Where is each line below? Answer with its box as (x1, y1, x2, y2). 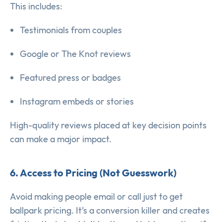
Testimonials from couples (20, 24, 122, 36)
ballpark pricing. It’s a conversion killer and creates (10, 205, 210, 217)
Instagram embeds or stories (20, 96, 134, 108)
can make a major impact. (10, 133, 111, 145)
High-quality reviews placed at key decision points (10, 119, 207, 131)
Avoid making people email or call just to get (10, 191, 183, 203)
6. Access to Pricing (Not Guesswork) (10, 166, 176, 179)
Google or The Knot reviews (20, 48, 131, 60)
